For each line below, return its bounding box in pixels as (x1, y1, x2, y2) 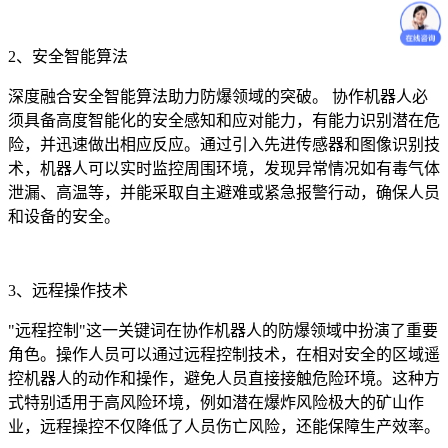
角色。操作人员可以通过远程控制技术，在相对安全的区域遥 (8, 345, 440, 363)
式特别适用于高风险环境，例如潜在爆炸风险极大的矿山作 (8, 393, 424, 411)
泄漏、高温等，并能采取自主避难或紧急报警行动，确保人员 (8, 183, 440, 201)
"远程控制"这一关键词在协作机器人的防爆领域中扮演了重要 (8, 321, 438, 339)
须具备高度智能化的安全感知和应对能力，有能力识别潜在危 (8, 111, 440, 129)
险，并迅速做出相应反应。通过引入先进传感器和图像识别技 (8, 135, 440, 153)
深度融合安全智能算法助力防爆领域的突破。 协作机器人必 (8, 87, 428, 105)
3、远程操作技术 (8, 281, 128, 299)
